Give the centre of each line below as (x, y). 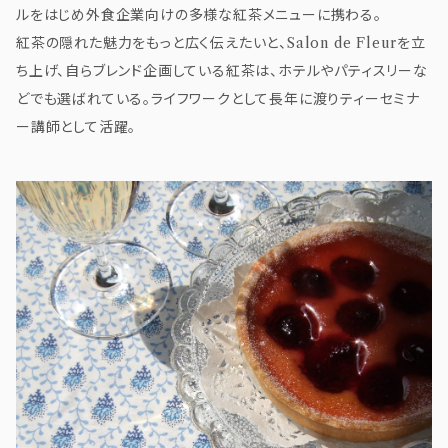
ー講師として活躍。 (76, 127)
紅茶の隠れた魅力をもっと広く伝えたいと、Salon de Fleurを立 (221, 43)
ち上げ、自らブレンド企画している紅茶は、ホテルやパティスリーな (222, 71)
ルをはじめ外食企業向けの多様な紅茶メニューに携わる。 (199, 15)
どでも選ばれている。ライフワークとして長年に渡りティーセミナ (218, 99)
